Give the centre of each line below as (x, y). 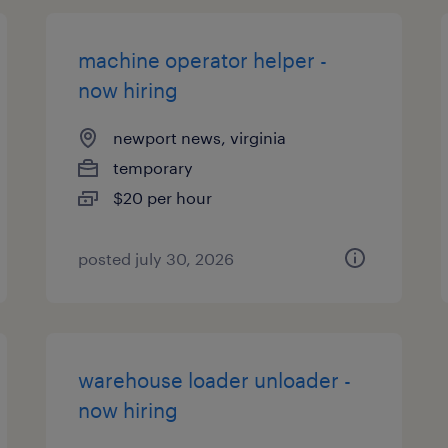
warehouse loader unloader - (215, 380)
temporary (153, 167)
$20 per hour (163, 197)
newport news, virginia (200, 137)
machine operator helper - (203, 60)
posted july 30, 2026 (156, 258)
